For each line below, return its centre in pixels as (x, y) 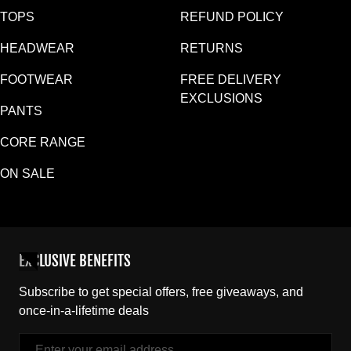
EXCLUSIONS (221, 99)
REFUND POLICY (232, 17)
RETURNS (212, 49)
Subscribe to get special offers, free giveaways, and (161, 292)
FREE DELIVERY (231, 80)
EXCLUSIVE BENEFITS (75, 261)
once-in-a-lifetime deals (84, 311)
